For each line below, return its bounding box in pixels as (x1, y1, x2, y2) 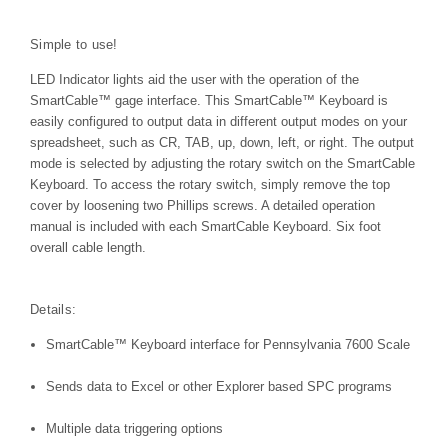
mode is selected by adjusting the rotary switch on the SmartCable (30, 156, 415, 172)
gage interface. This (115, 93, 234, 109)
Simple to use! (30, 37, 118, 53)
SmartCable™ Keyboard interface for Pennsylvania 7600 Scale (46, 337, 411, 352)
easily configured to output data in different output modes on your (30, 114, 407, 130)
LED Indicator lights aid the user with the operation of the (30, 72, 359, 88)
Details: (30, 302, 76, 318)
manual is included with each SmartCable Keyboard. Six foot (30, 219, 381, 235)
